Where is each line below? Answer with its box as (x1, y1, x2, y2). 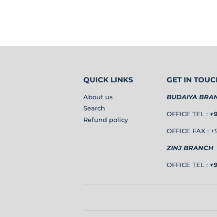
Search (83, 104, 105, 112)
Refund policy (83, 115, 128, 124)
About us (83, 93, 113, 101)
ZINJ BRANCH (166, 144, 214, 152)
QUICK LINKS (83, 76, 133, 85)
